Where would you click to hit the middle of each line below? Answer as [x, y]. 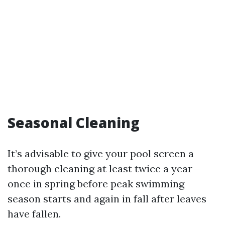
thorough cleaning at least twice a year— [104, 168]
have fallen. [34, 214]
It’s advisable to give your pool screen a [101, 153]
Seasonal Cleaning [74, 123]
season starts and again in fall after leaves [107, 199]
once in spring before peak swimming [96, 184]
